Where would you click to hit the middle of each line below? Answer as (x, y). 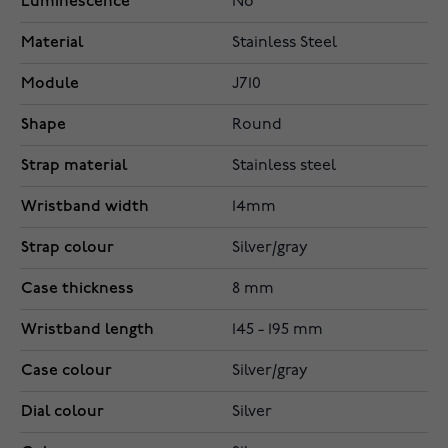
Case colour (66, 371)
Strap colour (67, 248)
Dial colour (62, 412)
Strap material (74, 166)
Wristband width (85, 207)
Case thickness (77, 289)
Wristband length (87, 330)
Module (50, 84)
